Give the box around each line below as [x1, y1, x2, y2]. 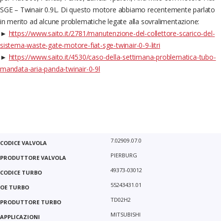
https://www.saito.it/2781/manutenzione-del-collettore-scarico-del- [8, 29, 215, 38]
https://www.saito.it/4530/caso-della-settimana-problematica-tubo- [8, 52, 216, 62]
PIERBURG [110, 151, 137, 159]
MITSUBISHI [110, 211, 141, 219]
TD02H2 [110, 196, 131, 204]
